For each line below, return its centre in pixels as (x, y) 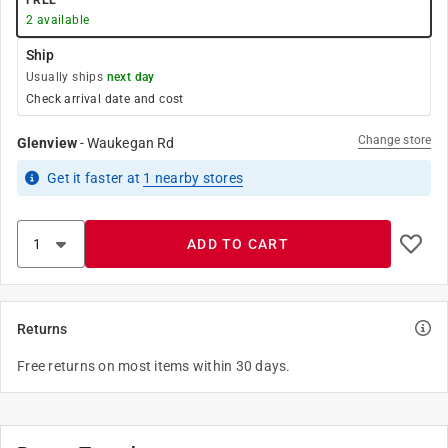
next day (130, 77)
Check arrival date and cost (105, 99)
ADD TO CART (238, 244)
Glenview (47, 143)
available (61, 20)
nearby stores (197, 178)
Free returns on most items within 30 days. (154, 366)
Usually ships (66, 77)
